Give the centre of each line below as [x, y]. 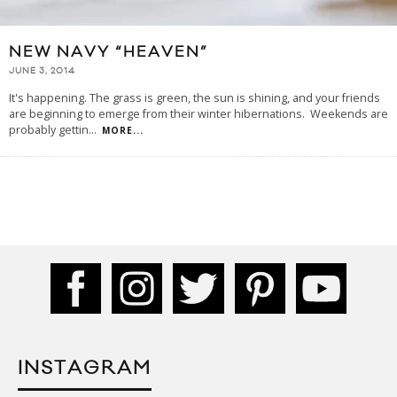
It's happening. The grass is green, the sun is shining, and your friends [195, 97]
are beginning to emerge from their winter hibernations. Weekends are [198, 113]
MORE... [123, 130]
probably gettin [49, 129]
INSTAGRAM [85, 368]
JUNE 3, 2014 [42, 70]
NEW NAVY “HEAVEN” [109, 52]
